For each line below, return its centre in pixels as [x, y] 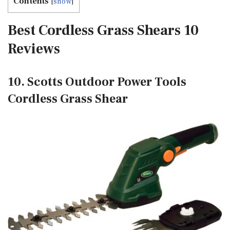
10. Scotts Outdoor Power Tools [97, 82]
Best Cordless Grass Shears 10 [103, 31]
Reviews [34, 49]
